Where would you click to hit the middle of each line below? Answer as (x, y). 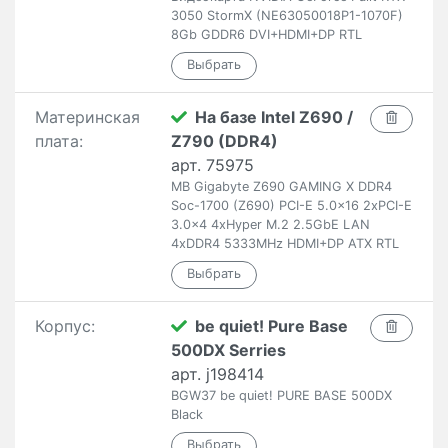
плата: (59, 141)
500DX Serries (228, 350)
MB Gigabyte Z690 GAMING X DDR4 (281, 186)
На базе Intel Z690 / (273, 117)
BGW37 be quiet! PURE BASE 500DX (281, 395)
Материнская (87, 117)
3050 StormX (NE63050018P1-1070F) (286, 15)
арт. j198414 (217, 374)
